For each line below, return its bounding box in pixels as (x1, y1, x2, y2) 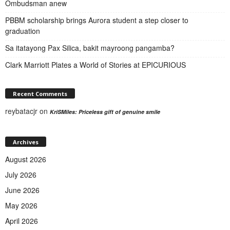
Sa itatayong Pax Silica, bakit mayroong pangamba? (5, 43, 179, 53)
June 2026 (5, 184, 40, 195)
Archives (13, 138, 39, 146)
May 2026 (5, 200, 37, 210)
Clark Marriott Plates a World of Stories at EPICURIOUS (5, 60, 186, 70)
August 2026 (5, 154, 46, 164)
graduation (5, 26, 40, 36)
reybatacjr (5, 105, 37, 116)
